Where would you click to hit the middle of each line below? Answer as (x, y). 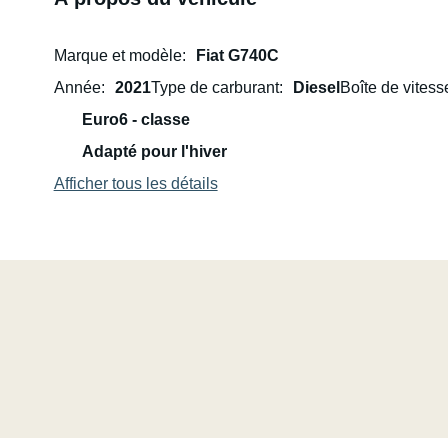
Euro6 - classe (135, 119)
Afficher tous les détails (135, 183)
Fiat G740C (237, 55)
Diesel (316, 87)
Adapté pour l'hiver (154, 151)
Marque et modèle (117, 55)
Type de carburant (214, 87)
